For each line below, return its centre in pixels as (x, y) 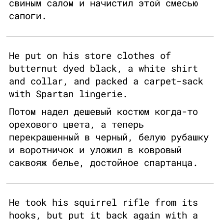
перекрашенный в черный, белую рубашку (109, 137)
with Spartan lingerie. (68, 94)
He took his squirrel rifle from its (103, 202)
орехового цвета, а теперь (76, 124)
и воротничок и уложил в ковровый (95, 150)
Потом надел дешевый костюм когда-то (103, 111)
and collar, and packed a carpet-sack (106, 81)
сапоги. (28, 16)
